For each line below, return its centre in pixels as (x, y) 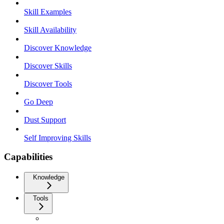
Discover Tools (48, 83)
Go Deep (38, 101)
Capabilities (28, 157)
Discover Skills (48, 65)
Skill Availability (50, 29)
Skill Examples (48, 11)
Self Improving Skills (57, 137)
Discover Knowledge (58, 47)
